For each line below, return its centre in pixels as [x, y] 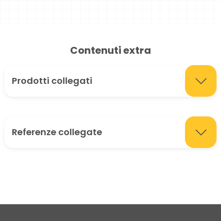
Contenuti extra [110, 51]
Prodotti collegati [52, 81]
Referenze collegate [57, 132]
